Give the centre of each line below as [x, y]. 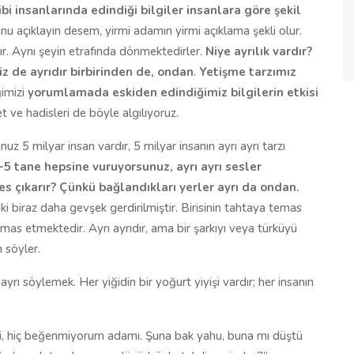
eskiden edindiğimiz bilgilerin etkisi [215, 92]
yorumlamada [68, 92]
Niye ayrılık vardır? [259, 51]
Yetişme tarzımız [248, 72]
